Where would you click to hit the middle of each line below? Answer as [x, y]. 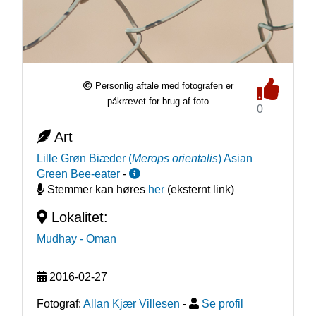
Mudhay [56, 238]
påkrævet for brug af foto [158, 101]
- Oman [98, 238]
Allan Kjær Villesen [131, 303]
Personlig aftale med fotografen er [164, 85]
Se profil [222, 303]
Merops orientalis [175, 158]
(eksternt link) [199, 189]
